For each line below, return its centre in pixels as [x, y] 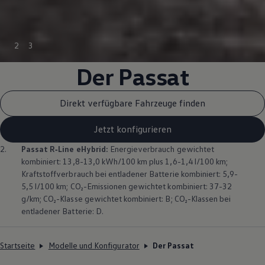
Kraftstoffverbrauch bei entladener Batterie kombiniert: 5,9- [130, 173]
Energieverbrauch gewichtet [161, 148]
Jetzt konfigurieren [132, 129]
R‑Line [62, 148]
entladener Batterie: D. [62, 211]
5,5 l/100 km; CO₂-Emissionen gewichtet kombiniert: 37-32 [127, 186]
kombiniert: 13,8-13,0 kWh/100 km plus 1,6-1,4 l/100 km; [125, 161]
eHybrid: [91, 148]
